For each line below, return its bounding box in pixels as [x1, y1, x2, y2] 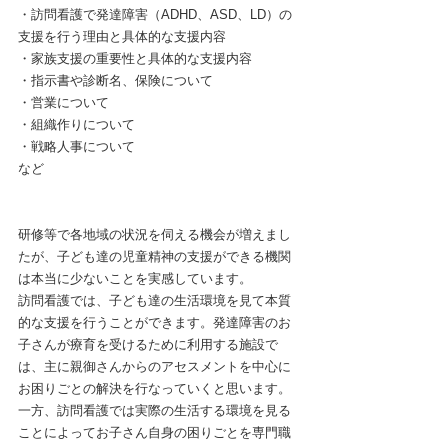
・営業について [18, 94, 109, 110]
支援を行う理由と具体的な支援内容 [18, 28, 226, 44]
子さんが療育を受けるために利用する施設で [18, 336, 278, 352]
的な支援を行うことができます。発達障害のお [18, 314, 291, 330]
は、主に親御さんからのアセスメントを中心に [18, 358, 291, 374]
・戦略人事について [18, 138, 135, 154]
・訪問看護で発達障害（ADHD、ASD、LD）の [18, 6, 292, 22]
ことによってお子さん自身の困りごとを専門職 [18, 424, 291, 440]
